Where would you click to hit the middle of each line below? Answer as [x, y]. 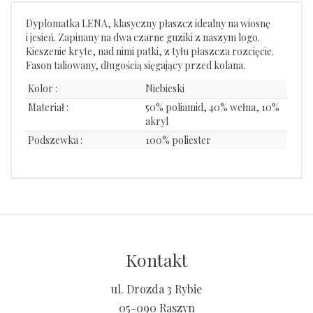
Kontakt [156, 260]
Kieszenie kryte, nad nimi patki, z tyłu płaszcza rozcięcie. [150, 52]
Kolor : [43, 89]
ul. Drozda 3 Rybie [156, 289]
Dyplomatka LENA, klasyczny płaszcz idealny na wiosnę [148, 24]
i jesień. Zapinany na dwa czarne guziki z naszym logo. [143, 38]
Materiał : [48, 108]
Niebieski [165, 89]
